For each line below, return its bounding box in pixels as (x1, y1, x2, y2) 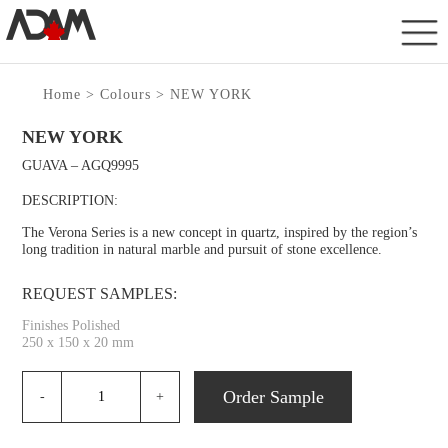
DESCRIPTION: (22, 192, 119, 208)
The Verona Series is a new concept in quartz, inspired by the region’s (22, 224, 418, 240)
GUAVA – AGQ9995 (22, 157, 140, 173)
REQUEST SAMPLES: (22, 284, 178, 302)
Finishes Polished (22, 317, 121, 333)
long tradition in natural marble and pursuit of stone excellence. (22, 241, 383, 257)
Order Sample (222, 386, 324, 407)
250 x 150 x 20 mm (22, 334, 135, 350)
